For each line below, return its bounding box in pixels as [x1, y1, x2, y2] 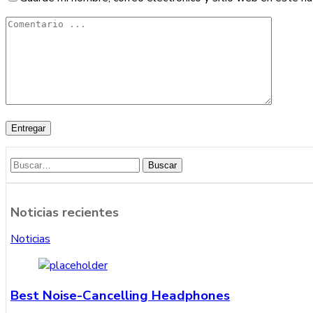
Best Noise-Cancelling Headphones [10, 286, 230, 305]
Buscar [148, 160, 177, 171]
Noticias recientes [10, 204, 119, 221]
